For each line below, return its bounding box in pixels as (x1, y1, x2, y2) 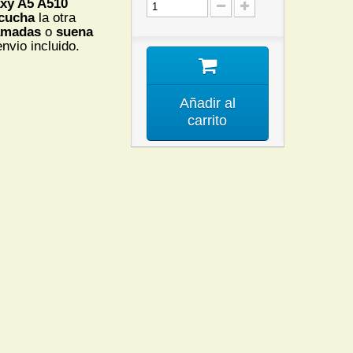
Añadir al (179, 95, 236, 111)
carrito (188, 113, 228, 128)
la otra (35, 10, 76, 25)
